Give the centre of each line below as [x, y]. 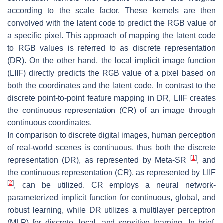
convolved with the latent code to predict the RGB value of [111, 23]
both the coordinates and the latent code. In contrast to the [111, 85]
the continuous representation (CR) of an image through [111, 110]
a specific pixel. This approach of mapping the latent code [111, 35]
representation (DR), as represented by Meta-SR [99, 160]
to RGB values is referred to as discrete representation [111, 48]
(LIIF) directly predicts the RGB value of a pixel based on [111, 73]
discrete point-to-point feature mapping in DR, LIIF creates [111, 98]
